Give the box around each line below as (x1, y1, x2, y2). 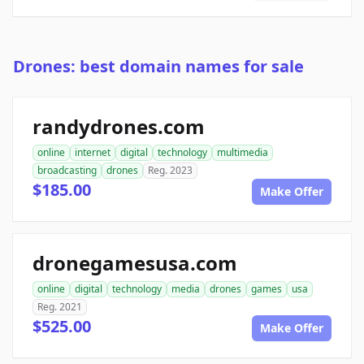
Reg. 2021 (37, 300, 82, 314)
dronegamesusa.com (32, 249, 237, 277)
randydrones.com (32, 113, 205, 141)
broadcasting (37, 163, 97, 178)
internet (75, 145, 110, 160)
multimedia (217, 145, 268, 160)
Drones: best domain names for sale (13, 55, 304, 78)
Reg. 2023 (148, 163, 193, 178)
